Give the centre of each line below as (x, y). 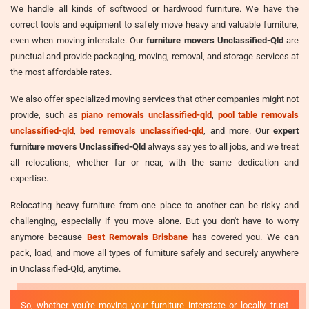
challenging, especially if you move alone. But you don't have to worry (154, 221)
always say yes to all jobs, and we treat (222, 146)
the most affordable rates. (61, 72)
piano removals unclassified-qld (147, 114)
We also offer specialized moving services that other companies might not (154, 99)
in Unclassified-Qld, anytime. (66, 268)
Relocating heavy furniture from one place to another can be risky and (154, 205)
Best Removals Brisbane (137, 237)
